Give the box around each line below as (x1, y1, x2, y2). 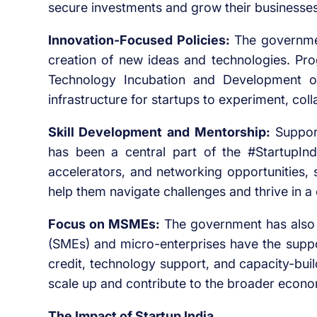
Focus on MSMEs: (47, 217, 161, 232)
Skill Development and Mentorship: (47, 125, 270, 140)
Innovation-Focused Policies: (47, 33, 230, 48)
